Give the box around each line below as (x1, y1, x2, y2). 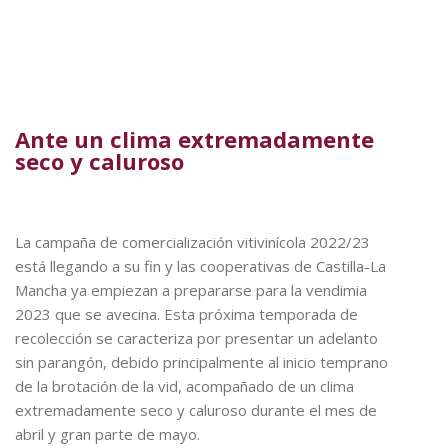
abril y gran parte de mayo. (15, 423, 200, 444)
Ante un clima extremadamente (15, 124, 374, 155)
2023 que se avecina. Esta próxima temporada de (15, 303, 358, 324)
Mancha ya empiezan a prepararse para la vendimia (15, 279, 367, 300)
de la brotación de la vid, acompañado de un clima (15, 375, 354, 396)
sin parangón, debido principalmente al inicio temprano (15, 351, 388, 372)
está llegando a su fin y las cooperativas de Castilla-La (15, 255, 386, 276)
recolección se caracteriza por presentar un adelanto (15, 327, 378, 348)
